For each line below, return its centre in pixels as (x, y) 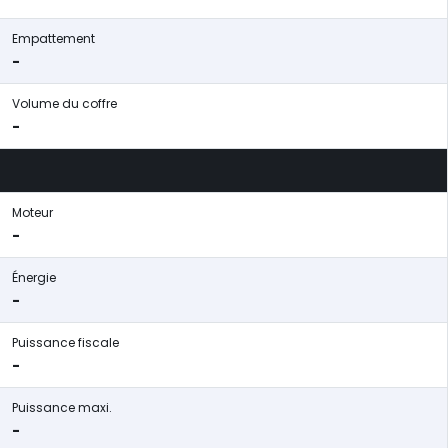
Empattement (53, 38)
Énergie (34, 277)
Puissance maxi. (62, 407)
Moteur (32, 212)
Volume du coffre (64, 103)
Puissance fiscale (65, 342)
